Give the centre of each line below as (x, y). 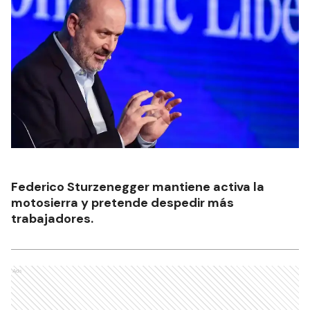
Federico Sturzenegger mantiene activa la (138, 186)
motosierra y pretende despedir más (122, 202)
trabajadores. (52, 218)
